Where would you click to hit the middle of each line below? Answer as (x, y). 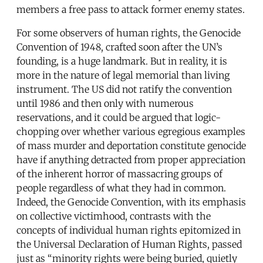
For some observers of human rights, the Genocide (129, 33)
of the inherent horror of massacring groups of (119, 173)
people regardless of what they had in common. (121, 188)
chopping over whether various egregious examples (131, 131)
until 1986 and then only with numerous (105, 103)
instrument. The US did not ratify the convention (124, 89)
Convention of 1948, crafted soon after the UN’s (119, 47)
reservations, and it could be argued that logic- (119, 117)
